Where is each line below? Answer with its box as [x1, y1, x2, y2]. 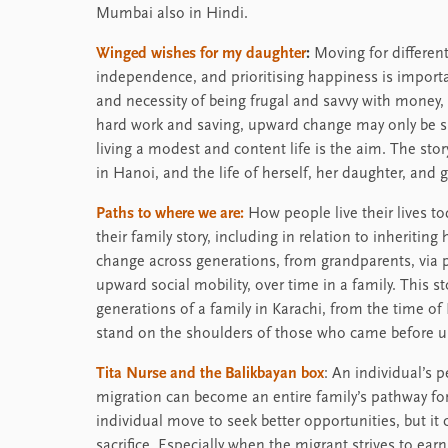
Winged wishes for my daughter [96, 46, 306, 63]
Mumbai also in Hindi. [96, 6, 248, 23]
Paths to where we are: [96, 206, 244, 223]
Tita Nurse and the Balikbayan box [96, 366, 324, 383]
